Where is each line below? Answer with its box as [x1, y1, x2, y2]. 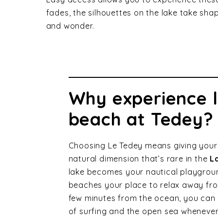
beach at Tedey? [68, 108, 214, 130]
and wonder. [46, 20, 94, 31]
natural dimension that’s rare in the [68, 153, 210, 163]
